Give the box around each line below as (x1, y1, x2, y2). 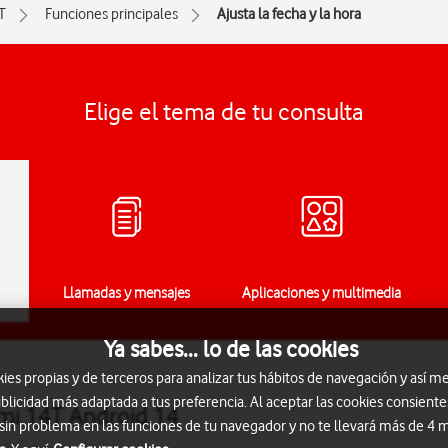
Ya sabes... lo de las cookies (104, 334, 358, 363)
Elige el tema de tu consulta (84, 97, 364, 126)
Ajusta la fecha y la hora (217, 5, 361, 23)
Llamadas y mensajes (63, 284, 190, 302)
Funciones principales (45, 5, 178, 23)
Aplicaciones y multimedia (242, 284, 401, 302)
